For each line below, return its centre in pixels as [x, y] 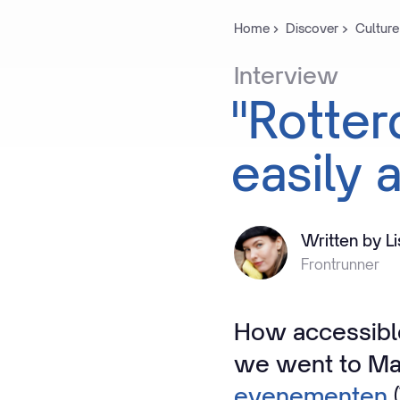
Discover [312, 28]
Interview [286, 75]
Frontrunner [340, 265]
